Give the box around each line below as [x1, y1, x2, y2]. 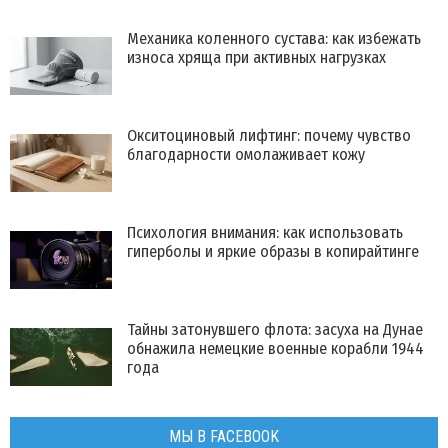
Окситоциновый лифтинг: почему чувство [127, 126, 411, 146]
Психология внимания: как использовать [127, 223, 403, 243]
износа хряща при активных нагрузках [127, 48, 386, 68]
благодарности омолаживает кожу [127, 145, 365, 165]
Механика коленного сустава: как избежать [127, 29, 421, 49]
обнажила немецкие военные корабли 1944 [127, 339, 424, 359]
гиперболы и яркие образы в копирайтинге [127, 242, 419, 262]
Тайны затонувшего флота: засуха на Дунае [127, 320, 423, 340]
